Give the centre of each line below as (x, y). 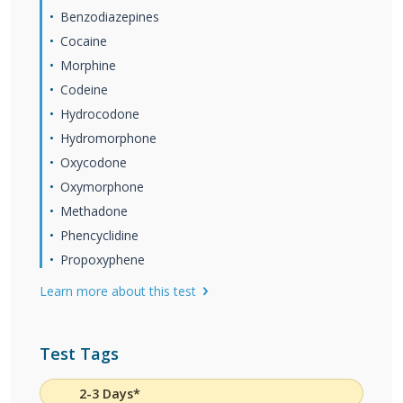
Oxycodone (94, 162)
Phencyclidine (99, 235)
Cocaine (84, 41)
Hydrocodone (100, 114)
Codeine (84, 90)
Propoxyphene (103, 260)
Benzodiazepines (110, 17)
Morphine (88, 65)
